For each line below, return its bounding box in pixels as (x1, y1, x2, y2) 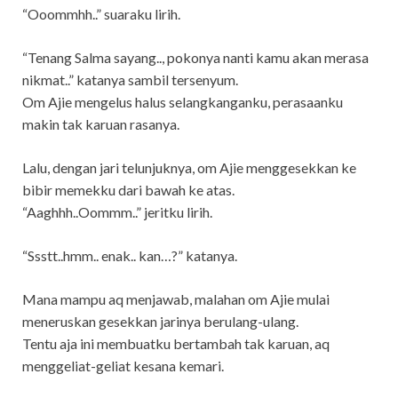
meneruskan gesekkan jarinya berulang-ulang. (22, 312, 298, 330)
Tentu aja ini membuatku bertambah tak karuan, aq (22, 334, 330, 352)
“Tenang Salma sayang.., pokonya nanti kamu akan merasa (22, 48, 369, 66)
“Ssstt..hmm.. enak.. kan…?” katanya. (22, 246, 237, 264)
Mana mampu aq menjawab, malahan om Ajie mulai (22, 290, 330, 307)
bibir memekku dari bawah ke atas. (22, 180, 235, 198)
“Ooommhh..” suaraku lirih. (22, 4, 180, 22)
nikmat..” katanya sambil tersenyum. (22, 70, 238, 88)
